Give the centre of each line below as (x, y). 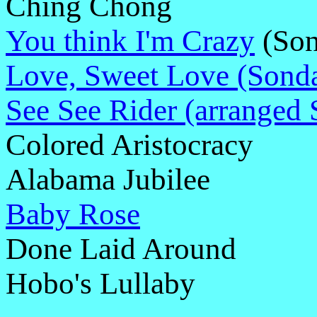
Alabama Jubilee (108, 179)
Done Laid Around (121, 249)
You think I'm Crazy (130, 41)
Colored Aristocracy (129, 145)
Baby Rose (73, 214)
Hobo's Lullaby (100, 283)
